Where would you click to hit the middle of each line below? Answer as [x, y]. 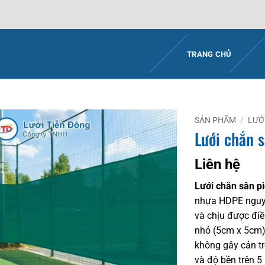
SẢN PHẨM [215, 120]
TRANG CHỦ [209, 54]
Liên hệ [217, 165]
